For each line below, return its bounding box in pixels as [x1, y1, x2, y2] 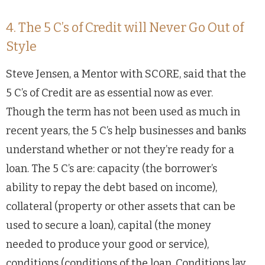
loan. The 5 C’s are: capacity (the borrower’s [6, 161, 217, 175]
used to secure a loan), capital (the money [6, 218, 211, 232]
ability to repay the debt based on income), [6, 180, 217, 194]
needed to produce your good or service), [6, 237, 209, 251]
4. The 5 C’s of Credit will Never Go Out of [6, 20, 244, 35]
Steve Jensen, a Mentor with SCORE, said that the [6, 67, 246, 80]
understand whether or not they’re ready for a [6, 143, 234, 156]
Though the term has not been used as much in [6, 105, 240, 118]
